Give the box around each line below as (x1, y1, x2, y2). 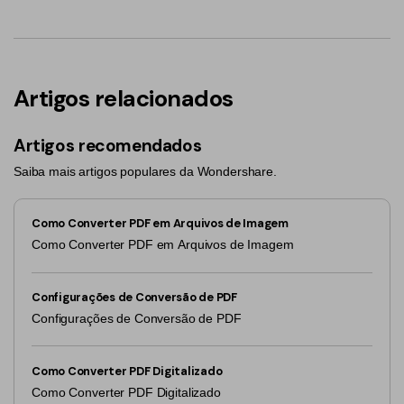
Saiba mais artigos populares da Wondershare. (14, 163, 277, 179)
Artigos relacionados (14, 83, 234, 114)
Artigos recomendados (14, 134, 202, 158)
